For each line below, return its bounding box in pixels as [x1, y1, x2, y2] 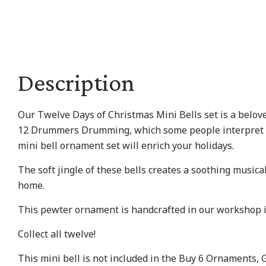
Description [18, 68, 135, 96]
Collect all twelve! [18, 227, 96, 240]
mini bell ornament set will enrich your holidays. [18, 139, 234, 152]
